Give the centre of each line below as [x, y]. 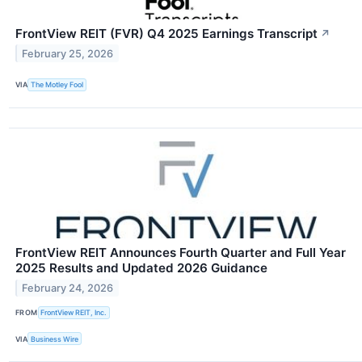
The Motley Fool [57, 85]
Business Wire [55, 339]
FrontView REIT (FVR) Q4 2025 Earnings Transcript [166, 33]
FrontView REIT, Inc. [74, 313]
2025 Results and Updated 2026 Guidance [141, 267]
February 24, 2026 [68, 288]
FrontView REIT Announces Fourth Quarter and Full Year [181, 252]
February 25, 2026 [68, 53]
